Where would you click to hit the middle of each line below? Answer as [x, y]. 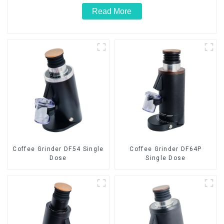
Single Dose [166, 158]
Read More [112, 11]
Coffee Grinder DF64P [166, 149]
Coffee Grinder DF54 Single [58, 149]
